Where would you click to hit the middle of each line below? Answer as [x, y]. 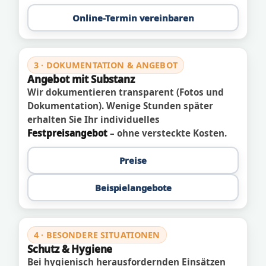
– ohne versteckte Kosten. [167, 133]
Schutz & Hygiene [70, 249]
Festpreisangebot [67, 133]
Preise [133, 160]
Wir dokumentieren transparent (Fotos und [126, 92]
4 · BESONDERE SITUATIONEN [97, 235]
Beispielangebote [133, 187]
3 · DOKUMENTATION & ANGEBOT [106, 65]
